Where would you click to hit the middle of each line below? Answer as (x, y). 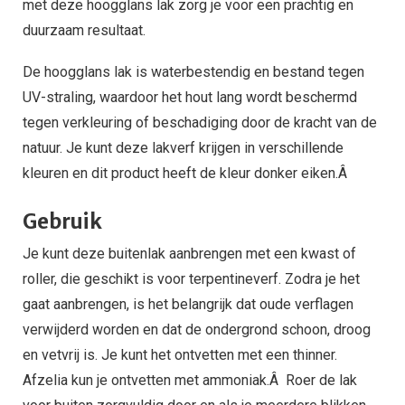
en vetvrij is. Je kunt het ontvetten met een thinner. (180, 355)
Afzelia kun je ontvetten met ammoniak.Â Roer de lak (190, 380)
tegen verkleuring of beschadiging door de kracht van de (200, 122)
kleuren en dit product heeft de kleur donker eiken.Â (187, 173)
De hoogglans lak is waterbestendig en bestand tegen (193, 72)
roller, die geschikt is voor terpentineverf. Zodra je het (191, 279)
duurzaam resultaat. (84, 30)
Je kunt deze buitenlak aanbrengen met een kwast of (189, 254)
